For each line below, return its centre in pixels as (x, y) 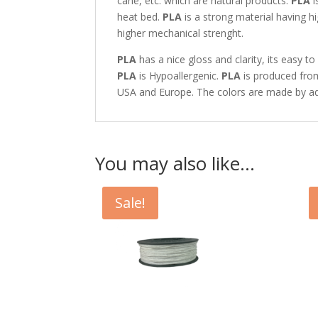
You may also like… (175, 164)
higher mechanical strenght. (181, 33)
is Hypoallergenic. (179, 76)
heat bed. (140, 17)
